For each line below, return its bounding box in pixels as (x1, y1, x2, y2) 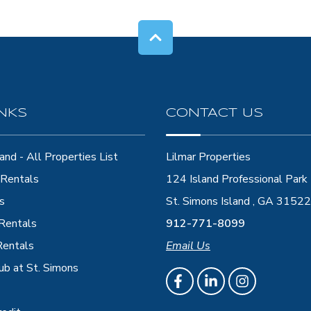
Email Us (166, 238, 210, 254)
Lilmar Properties (166, 149, 251, 165)
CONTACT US (166, 107, 263, 120)
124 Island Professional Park (166, 171, 308, 187)
